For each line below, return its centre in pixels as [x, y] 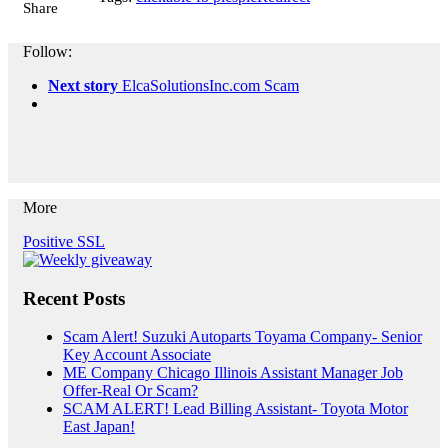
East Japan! [99, 427]
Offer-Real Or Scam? [130, 391]
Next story [83, 85]
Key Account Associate [137, 355]
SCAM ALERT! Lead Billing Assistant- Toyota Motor [235, 409]
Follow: [47, 51]
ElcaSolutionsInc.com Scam [210, 85]
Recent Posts [74, 298]
